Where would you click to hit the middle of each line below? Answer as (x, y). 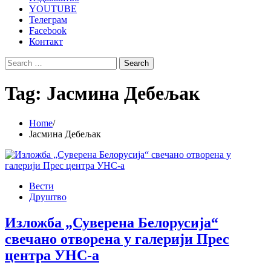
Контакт (46, 41)
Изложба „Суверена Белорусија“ (112, 222)
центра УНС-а (52, 255)
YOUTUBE (53, 9)
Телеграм (48, 20)
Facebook (48, 31)
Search (17, 61)
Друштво (48, 197)
